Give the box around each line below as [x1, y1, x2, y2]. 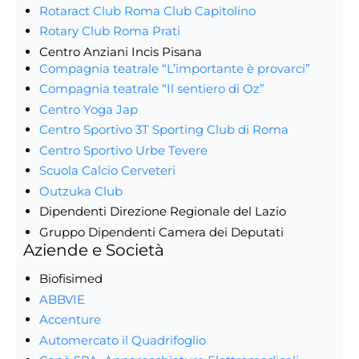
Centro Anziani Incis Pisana [38, 43, 202, 59]
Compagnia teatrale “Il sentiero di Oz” [38, 81, 264, 97]
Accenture [38, 312, 101, 328]
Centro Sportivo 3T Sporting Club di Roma [38, 122, 288, 138]
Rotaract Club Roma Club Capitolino [38, 2, 256, 18]
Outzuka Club [38, 183, 123, 199]
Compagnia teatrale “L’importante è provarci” [38, 60, 310, 76]
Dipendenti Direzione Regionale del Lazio [38, 204, 286, 220]
